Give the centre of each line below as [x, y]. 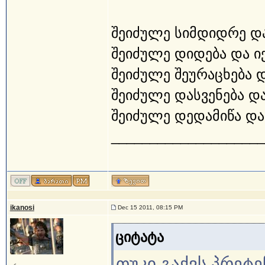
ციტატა [139, 237]
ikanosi [22, 208]
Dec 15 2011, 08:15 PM [149, 207]
